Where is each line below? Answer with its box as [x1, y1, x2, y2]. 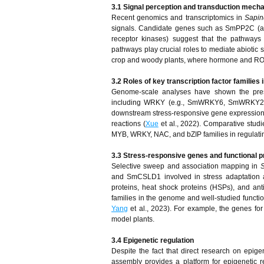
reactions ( [111, 120, 146, 128]
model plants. [111, 215, 154, 223]
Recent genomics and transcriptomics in [111, 14, 245, 22]
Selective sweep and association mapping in [111, 162, 260, 170]
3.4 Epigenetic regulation [111, 236, 194, 245]
